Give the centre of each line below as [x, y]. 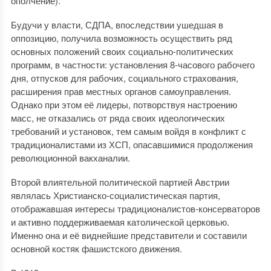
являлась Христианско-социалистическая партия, [115, 195]
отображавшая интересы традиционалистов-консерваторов [135, 208]
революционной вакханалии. [70, 158]
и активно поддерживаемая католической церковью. [120, 222]
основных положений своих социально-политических [122, 51]
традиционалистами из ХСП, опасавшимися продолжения [132, 144]
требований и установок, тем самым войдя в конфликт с [128, 131]
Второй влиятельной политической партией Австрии [120, 182]
